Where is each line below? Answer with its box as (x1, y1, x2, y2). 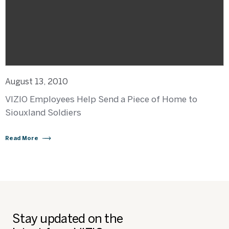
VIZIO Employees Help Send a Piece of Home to (5, 94, 197, 104)
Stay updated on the (12, 211, 123, 226)
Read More (5, 135, 38, 142)
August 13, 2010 (5, 77, 68, 86)
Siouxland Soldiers (5, 107, 81, 118)
